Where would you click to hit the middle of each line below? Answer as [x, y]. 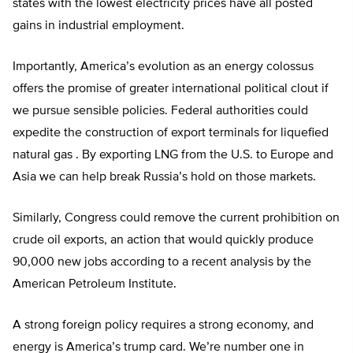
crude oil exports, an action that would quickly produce [163, 241]
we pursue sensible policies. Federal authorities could [160, 111]
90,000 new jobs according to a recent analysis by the [162, 263]
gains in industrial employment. [98, 26]
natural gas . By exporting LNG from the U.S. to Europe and [173, 156]
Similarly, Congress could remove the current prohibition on [176, 219]
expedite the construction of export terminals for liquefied [171, 134]
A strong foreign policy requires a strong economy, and [163, 326]
